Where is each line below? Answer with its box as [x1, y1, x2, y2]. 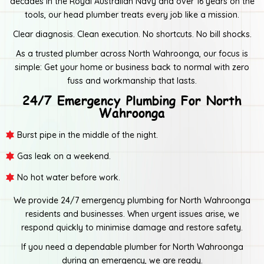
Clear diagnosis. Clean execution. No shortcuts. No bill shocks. [12, 28, 252, 39]
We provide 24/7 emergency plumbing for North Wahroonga [14, 194, 250, 206]
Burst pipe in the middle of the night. [17, 129, 158, 140]
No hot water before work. [17, 171, 120, 183]
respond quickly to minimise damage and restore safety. [21, 222, 243, 233]
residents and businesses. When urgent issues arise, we [25, 208, 239, 219]
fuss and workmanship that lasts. [67, 75, 197, 86]
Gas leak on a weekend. [17, 150, 111, 161]
